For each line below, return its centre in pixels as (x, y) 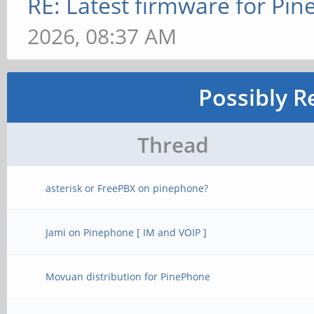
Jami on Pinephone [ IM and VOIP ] (127, 232)
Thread (173, 145)
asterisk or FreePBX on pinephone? (127, 188)
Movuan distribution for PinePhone (128, 277)
